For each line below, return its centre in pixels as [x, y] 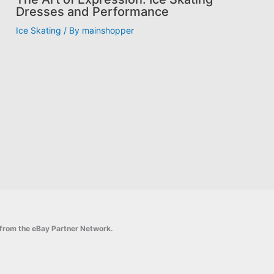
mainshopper [108, 30]
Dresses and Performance [92, 11]
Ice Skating [39, 30]
